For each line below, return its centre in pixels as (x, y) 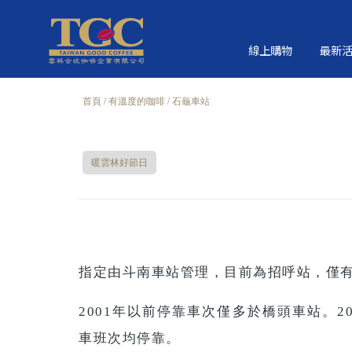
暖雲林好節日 (119, 163)
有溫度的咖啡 (137, 101)
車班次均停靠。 (130, 338)
